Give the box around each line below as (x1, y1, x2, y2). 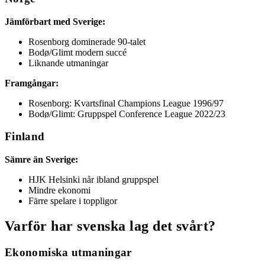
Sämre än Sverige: (5, 154, 78, 165)
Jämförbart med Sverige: (5, 16, 105, 27)
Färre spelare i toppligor (28, 196, 117, 206)
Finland (5, 130, 45, 143)
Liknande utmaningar (28, 57, 108, 68)
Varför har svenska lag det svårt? (5, 218, 216, 234)
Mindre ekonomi (28, 185, 91, 196)
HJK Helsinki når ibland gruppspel (28, 174, 159, 185)
